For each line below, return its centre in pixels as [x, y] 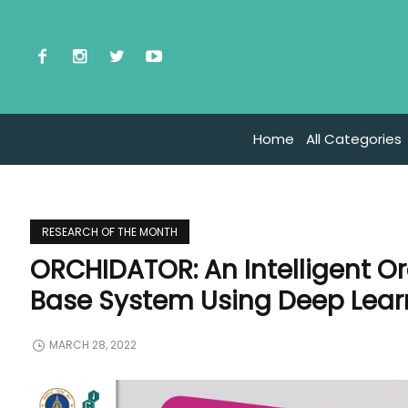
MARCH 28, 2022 [93, 345]
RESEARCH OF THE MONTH [110, 232]
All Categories [353, 139]
